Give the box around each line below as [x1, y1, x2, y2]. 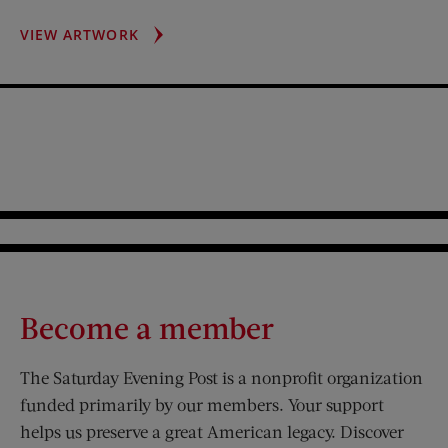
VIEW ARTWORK [20, 25, 139, 45]
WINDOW [137, 68, 206, 88]
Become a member [20, 309, 274, 346]
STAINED [137, 24, 202, 44]
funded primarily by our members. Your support [20, 394, 384, 416]
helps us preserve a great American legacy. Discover [20, 421, 404, 443]
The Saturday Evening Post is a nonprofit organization [20, 367, 423, 389]
